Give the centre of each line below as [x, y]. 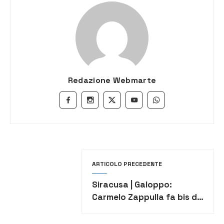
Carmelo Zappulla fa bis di [145, 197]
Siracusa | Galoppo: [132, 185]
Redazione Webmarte [112, 80]
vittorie [106, 210]
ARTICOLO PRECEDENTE [127, 164]
